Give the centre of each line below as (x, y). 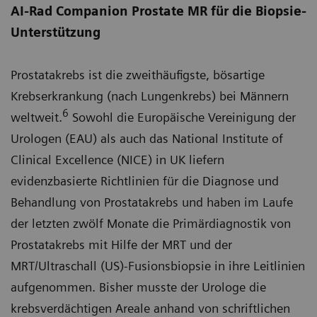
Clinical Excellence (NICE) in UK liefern (117, 160)
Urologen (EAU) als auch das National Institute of (147, 138)
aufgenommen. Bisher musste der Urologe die (138, 287)
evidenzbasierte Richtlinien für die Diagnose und (145, 181)
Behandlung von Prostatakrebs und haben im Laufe (152, 202)
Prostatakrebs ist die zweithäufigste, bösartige (138, 75)
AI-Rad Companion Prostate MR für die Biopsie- (158, 11)
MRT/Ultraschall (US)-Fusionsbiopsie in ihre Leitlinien (158, 266)
